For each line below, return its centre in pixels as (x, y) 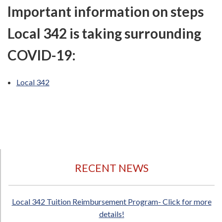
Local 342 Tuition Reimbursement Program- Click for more (111, 202)
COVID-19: (43, 55)
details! (111, 214)
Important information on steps (106, 12)
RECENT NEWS (111, 168)
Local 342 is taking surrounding (104, 33)
